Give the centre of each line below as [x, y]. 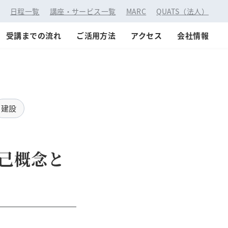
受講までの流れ [34, 35]
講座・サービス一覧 [83, 11]
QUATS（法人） [182, 11]
